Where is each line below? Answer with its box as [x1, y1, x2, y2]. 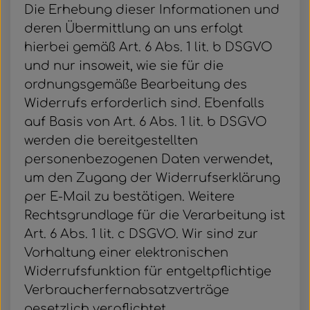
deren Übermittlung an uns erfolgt [24, 21, 243, 35]
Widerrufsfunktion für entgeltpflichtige [24, 264, 271, 278]
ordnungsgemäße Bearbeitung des [24, 77, 247, 91]
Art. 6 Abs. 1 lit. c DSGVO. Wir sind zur [24, 227, 258, 241]
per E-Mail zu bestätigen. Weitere [24, 190, 235, 203]
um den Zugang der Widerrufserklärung [24, 171, 280, 185]
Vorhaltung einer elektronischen [24, 246, 228, 259]
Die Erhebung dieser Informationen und [24, 3, 280, 17]
